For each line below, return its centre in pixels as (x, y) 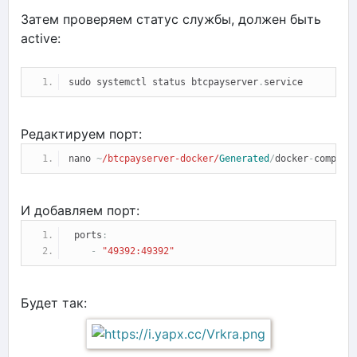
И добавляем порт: (80, 210)
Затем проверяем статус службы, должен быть (171, 19)
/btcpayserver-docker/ (161, 158)
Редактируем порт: (81, 133)
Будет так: (54, 302)
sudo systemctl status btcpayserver (163, 82)
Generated (244, 158)
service (283, 82)
